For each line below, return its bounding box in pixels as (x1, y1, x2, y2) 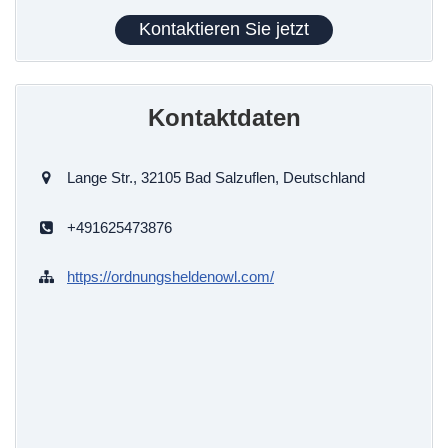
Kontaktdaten (147, 104, 301, 132)
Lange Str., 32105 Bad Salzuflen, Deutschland (67, 169, 365, 187)
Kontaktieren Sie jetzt (139, 19, 309, 40)
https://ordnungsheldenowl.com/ (67, 268, 274, 286)
